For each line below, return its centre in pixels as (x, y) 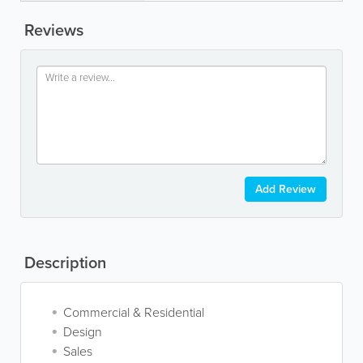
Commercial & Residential (134, 312)
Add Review (286, 189)
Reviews (52, 30)
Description (63, 262)
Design (83, 331)
